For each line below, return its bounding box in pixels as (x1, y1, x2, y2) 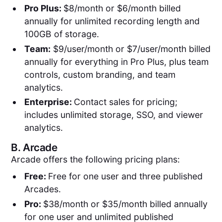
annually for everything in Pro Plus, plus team (24, 56, 209, 67)
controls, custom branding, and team (24, 69, 175, 80)
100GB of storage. (24, 28, 102, 39)
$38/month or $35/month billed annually (43, 198, 208, 209)
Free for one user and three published (48, 171, 203, 182)
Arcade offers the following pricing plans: (11, 154, 180, 165)
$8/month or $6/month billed (63, 2, 181, 13)
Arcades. (24, 184, 61, 195)
